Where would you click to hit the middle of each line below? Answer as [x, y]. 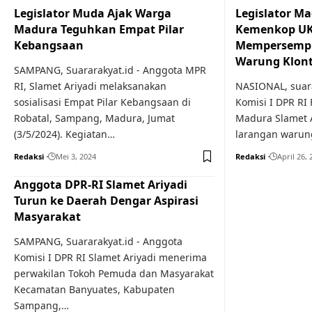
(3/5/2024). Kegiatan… [64, 134]
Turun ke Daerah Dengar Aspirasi [106, 201]
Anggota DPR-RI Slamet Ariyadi [101, 185]
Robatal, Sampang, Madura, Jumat [94, 118]
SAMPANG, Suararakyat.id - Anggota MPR [110, 70]
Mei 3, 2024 [76, 156]
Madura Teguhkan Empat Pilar [99, 29]
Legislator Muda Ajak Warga [93, 13]
